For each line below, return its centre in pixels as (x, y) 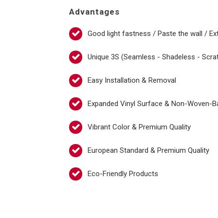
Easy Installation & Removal (132, 80)
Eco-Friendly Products (123, 174)
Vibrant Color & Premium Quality (139, 127)
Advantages (94, 12)
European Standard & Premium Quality (148, 150)
